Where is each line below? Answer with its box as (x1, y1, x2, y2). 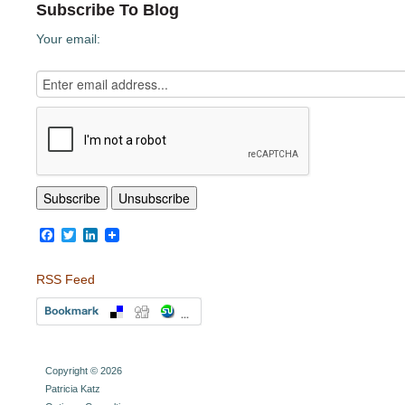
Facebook (54, 227, 118, 242)
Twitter (76, 227, 118, 242)
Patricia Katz (45, 383, 100, 394)
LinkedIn (98, 227, 153, 242)
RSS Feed (36, 272, 95, 287)
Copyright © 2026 (45, 365, 122, 376)
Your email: (36, 32, 100, 46)
